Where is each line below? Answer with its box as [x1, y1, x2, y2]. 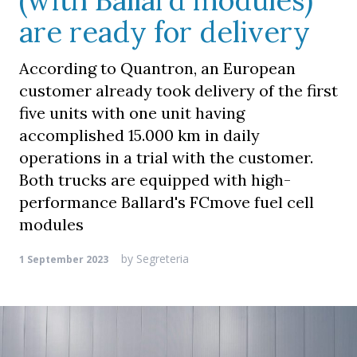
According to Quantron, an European [19, 58, 296, 78]
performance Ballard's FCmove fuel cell [19, 192, 314, 212]
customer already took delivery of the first [19, 80, 338, 100]
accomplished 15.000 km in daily [19, 125, 260, 145]
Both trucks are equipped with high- [19, 170, 291, 190]
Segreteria [133, 251, 189, 266]
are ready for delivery [19, 14, 310, 50]
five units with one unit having [19, 103, 245, 123]
